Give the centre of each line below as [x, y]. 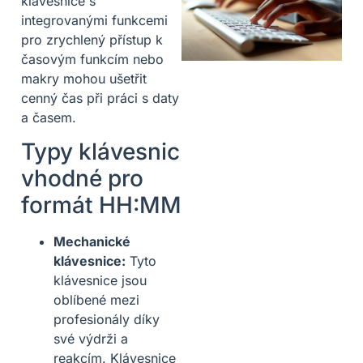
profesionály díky [107, 319]
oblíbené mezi [96, 299]
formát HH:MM [101, 205]
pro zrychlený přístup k [92, 39]
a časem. [49, 117]
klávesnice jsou [100, 280]
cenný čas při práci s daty [100, 98]
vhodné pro [82, 178]
